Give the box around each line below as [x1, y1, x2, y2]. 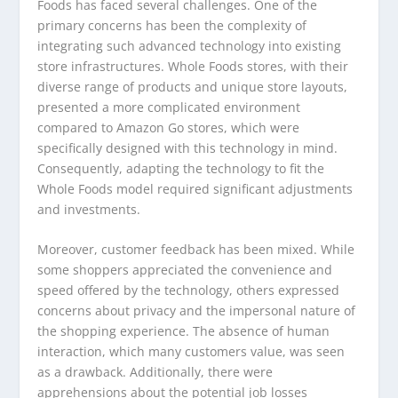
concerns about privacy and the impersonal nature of [37, 302, 356, 320]
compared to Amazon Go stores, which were [37, 118, 300, 136]
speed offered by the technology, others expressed [37, 282, 340, 299]
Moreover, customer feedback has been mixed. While [37, 241, 355, 259]
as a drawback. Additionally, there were [37, 363, 274, 381]
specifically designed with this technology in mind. [37, 139, 338, 156]
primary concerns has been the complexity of [37, 16, 307, 34]
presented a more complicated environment [37, 98, 301, 115]
